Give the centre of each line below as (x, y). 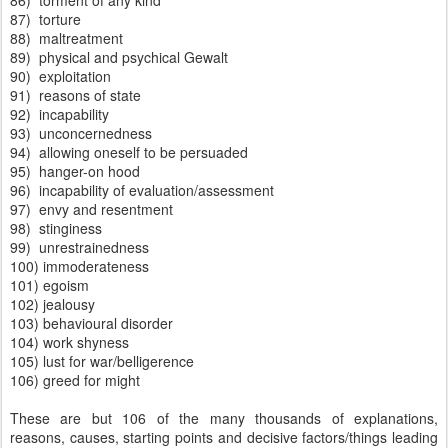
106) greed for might (75, 380)
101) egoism (49, 285)
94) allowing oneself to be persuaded (129, 152)
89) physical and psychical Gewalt (119, 57)
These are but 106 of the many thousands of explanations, (224, 418)
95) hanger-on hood (75, 171)
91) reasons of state (75, 95)
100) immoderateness (79, 266)
